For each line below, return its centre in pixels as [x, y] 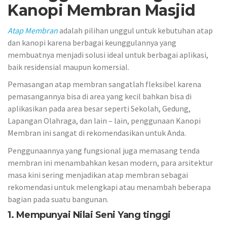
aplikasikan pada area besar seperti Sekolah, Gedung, [99, 108]
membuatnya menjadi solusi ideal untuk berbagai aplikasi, [108, 54]
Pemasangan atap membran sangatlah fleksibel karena [104, 84]
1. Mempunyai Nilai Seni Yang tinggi [89, 215]
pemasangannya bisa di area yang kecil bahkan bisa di [100, 96]
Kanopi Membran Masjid [103, 10]
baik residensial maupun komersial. [68, 67]
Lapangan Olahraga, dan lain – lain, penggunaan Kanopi [104, 121]
